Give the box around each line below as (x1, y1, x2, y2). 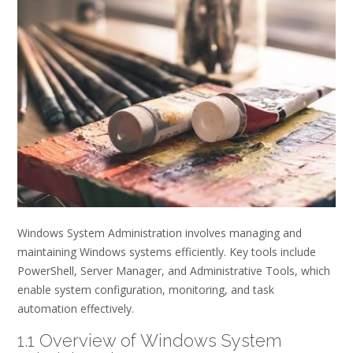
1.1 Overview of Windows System (17, 329, 282, 351)
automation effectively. (17, 301, 134, 317)
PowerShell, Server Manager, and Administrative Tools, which (17, 263, 330, 279)
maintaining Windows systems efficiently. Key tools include (17, 244, 316, 260)
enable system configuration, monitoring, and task (17, 282, 274, 298)
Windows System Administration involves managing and (17, 225, 302, 241)
